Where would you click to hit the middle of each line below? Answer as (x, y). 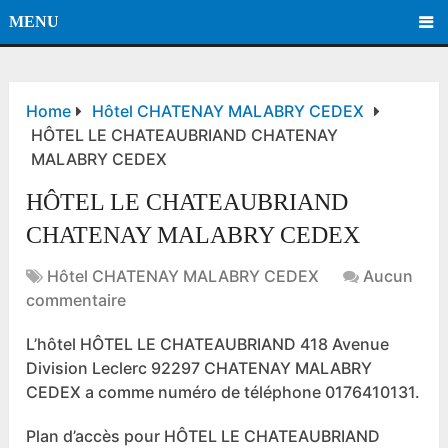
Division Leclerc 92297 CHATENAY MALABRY (199, 368)
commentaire (76, 300)
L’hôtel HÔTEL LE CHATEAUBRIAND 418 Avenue (208, 344)
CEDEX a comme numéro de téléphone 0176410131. (223, 392)
